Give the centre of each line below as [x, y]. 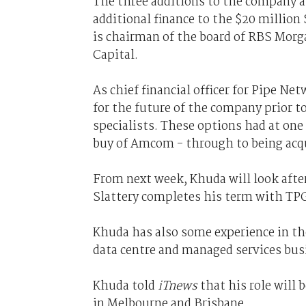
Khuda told [125, 286]
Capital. [115, 55]
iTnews [179, 286]
